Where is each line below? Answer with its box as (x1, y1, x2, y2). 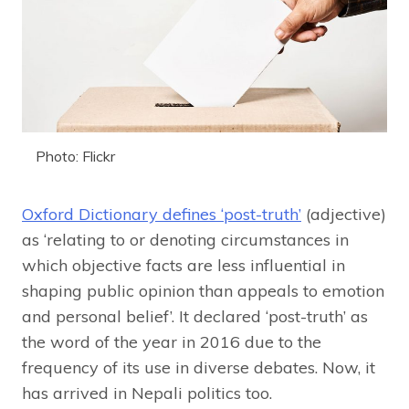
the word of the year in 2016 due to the (22, 330, 321, 352)
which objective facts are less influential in (22, 254, 345, 276)
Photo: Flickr (36, 146, 115, 165)
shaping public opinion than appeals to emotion (22, 279, 384, 301)
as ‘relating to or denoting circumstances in (22, 228, 349, 250)
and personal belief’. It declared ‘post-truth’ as (22, 305, 368, 327)
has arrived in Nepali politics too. (22, 382, 272, 404)
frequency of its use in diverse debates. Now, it (22, 356, 375, 378)
